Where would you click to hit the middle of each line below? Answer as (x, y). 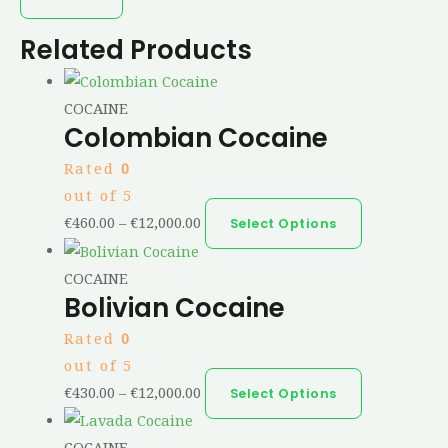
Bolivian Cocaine (174, 307)
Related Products (136, 49)
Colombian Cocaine (195, 138)
